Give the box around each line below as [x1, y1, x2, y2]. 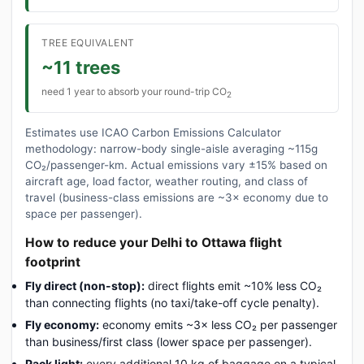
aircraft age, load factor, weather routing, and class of [25, 174, 308, 188]
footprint [25, 253, 80, 270]
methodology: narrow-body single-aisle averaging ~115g [25, 141, 318, 155]
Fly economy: [25, 317, 99, 331]
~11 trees [41, 56, 120, 78]
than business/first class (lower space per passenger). [25, 334, 312, 349]
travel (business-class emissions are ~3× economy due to [25, 190, 328, 204]
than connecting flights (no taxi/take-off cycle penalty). [25, 295, 319, 310]
